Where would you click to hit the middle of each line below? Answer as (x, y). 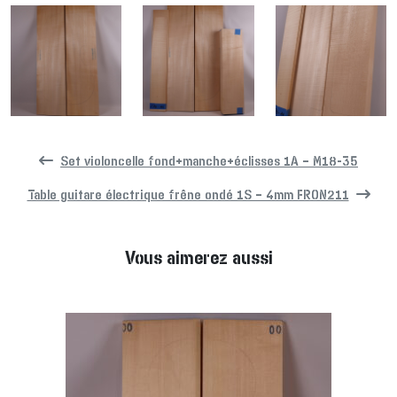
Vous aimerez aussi (198, 259)
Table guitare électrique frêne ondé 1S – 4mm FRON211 (188, 195)
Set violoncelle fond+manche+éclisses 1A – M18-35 (209, 162)
